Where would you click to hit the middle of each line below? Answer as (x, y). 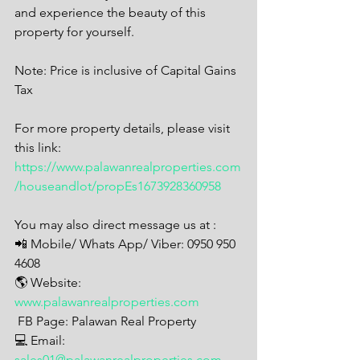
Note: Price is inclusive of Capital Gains (127, 70)
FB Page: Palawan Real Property (110, 321)
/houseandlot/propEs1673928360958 (118, 186)
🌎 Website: (49, 282)
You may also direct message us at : (117, 225)
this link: (39, 147)
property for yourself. (74, 32)
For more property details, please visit (124, 128)
